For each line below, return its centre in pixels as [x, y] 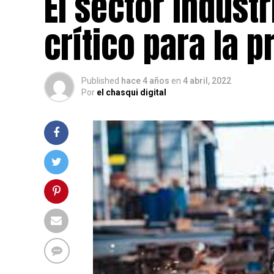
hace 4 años [145, 81]
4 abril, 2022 [207, 81]
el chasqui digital [131, 92]
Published [100, 81]
